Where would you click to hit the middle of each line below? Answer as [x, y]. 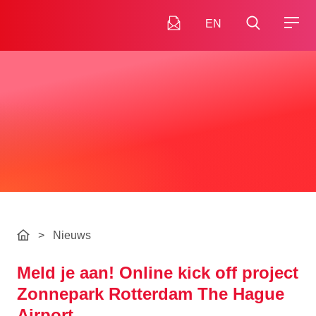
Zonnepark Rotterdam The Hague [151, 294]
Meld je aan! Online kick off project [158, 273]
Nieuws [72, 235]
